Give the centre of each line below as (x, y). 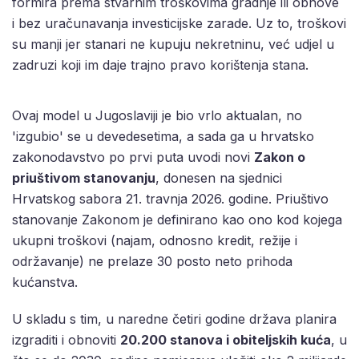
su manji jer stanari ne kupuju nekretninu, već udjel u (173, 44)
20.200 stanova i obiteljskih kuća (226, 340)
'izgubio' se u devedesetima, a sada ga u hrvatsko (163, 137)
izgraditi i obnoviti (66, 340)
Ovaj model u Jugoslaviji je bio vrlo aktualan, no (157, 116)
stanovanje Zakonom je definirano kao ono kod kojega (177, 220)
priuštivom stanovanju (84, 178)
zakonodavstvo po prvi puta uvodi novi (133, 157)
